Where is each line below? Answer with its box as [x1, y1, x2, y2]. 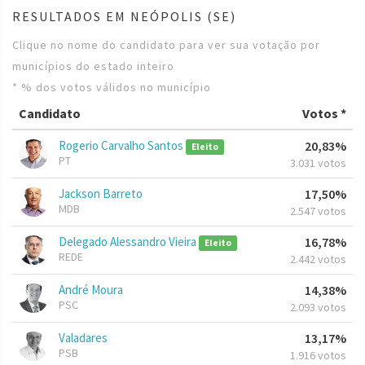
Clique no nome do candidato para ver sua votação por [12, 37, 320, 53]
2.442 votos [290, 252, 346, 267]
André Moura [59, 282, 123, 298]
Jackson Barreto [59, 186, 143, 202]
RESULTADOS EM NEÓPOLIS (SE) [12, 8, 236, 25]
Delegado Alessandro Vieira [59, 234, 199, 250]
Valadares [59, 330, 108, 346]
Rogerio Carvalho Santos [59, 138, 186, 154]
